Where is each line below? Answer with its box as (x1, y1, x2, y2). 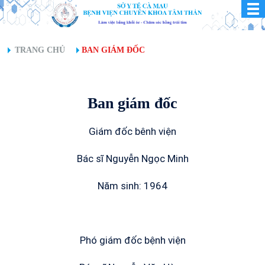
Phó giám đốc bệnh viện (79, 234, 186, 246)
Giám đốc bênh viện (89, 125, 176, 137)
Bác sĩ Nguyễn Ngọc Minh (76, 153, 189, 164)
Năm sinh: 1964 (98, 180, 167, 192)
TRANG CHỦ (15, 46, 65, 54)
